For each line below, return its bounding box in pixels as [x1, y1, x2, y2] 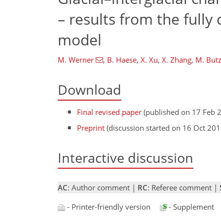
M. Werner [58, 55, 94, 65]
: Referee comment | [147, 183, 220, 192]
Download [58, 80, 121, 99]
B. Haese [107, 55, 137, 65]
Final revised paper [77, 107, 142, 117]
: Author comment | [68, 183, 138, 192]
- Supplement [167, 202, 214, 212]
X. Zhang [161, 55, 191, 65]
